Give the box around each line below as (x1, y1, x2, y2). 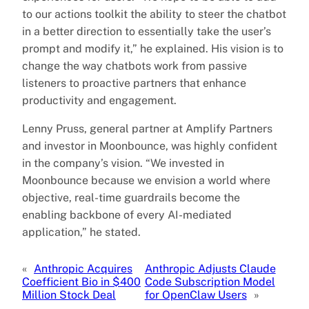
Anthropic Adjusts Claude (144, 261, 276, 275)
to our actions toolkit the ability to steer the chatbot (22, 7, 286, 21)
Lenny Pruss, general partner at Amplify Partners (22, 121, 272, 135)
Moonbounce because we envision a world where (22, 173, 270, 187)
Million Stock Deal (22, 288, 116, 301)
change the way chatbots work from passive (22, 59, 247, 72)
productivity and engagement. (22, 93, 177, 107)
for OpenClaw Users (144, 288, 247, 301)
